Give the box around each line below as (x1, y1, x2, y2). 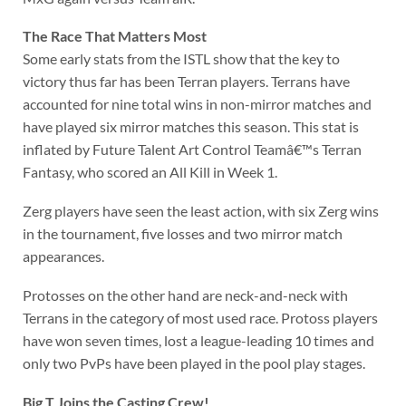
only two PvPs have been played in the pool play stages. (22, 353, 365, 372)
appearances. (22, 247, 104, 266)
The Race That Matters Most (22, 27, 207, 45)
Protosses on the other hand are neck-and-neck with (22, 285, 348, 304)
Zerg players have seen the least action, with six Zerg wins (22, 202, 379, 220)
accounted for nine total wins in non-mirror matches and (22, 95, 372, 113)
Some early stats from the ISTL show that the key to (22, 50, 340, 68)
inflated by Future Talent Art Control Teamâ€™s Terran (22, 140, 362, 159)
